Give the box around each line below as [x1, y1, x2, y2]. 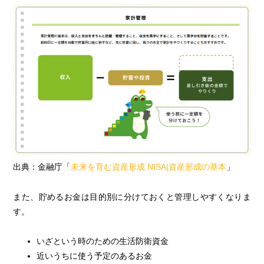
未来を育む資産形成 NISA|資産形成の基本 [71, 162, 227, 172]
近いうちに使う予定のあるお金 [37, 250, 153, 260]
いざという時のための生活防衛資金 [37, 236, 169, 246]
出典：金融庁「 [13, 162, 71, 172]
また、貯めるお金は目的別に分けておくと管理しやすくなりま [13, 192, 251, 202]
